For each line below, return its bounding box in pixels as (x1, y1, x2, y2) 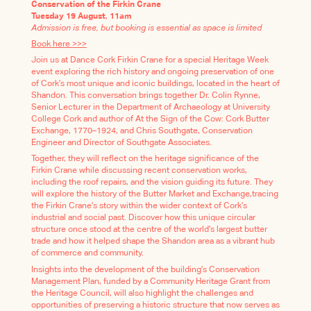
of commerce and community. (31, 249, 144, 258)
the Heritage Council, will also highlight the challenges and (31, 288, 253, 298)
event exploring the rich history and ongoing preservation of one (31, 67, 274, 77)
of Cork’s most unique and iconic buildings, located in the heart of (31, 79, 280, 89)
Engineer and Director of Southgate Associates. (31, 138, 212, 148)
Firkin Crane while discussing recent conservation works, (31, 166, 247, 176)
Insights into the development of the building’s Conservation (31, 264, 260, 274)
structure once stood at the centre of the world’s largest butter (31, 225, 267, 235)
